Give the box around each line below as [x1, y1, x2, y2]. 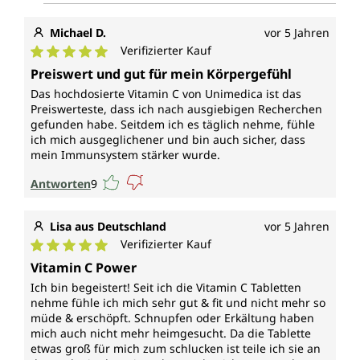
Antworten [31, 175, 91, 191]
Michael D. [50, 25, 106, 41]
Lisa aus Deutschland [50, 219, 166, 235]
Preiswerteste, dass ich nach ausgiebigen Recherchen [31, 101, 322, 117]
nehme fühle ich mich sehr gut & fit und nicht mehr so [31, 295, 325, 311]
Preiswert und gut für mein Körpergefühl [31, 65, 292, 84]
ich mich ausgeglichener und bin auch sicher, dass [31, 132, 305, 148]
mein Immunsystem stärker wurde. [31, 147, 220, 163]
